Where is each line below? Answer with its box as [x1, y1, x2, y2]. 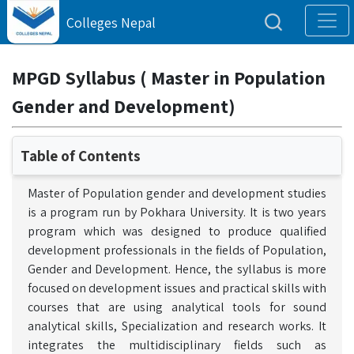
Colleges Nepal [66, 13, 156, 32]
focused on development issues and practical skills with [28, 280, 326, 296]
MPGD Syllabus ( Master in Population [12, 65, 326, 90]
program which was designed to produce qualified [28, 223, 326, 239]
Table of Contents [21, 145, 141, 166]
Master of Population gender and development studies [28, 185, 326, 201]
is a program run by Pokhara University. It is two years [28, 204, 326, 220]
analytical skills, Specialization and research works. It [28, 318, 326, 334]
